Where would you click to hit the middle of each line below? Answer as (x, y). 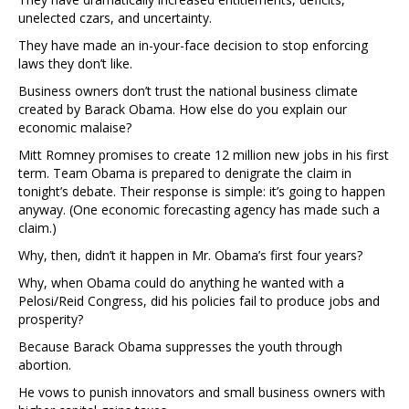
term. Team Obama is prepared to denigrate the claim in (185, 173)
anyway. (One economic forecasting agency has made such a (199, 210)
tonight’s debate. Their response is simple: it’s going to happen (202, 192)
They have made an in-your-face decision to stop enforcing (193, 46)
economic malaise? (75, 128)
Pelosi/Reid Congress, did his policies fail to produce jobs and (199, 301)
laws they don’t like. (75, 64)
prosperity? (51, 320)
